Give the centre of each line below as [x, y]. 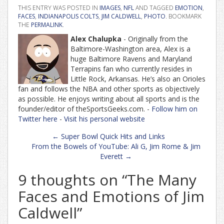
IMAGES [110, 7]
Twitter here [38, 118]
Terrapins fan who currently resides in [131, 68]
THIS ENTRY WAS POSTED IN [59, 7]
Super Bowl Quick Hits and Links [112, 136]
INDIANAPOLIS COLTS [68, 16]
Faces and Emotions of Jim [111, 196]
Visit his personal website [104, 118]
